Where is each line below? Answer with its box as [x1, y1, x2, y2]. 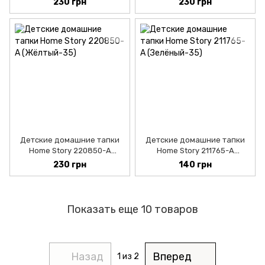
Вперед [153, 250, 192, 263]
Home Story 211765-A [156, 146, 234, 155]
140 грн [179, 160, 212, 170]
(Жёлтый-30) [44, 156, 95, 166]
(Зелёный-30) [169, 156, 222, 166]
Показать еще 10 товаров [67, 202, 198, 216]
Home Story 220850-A [28, 146, 111, 155]
